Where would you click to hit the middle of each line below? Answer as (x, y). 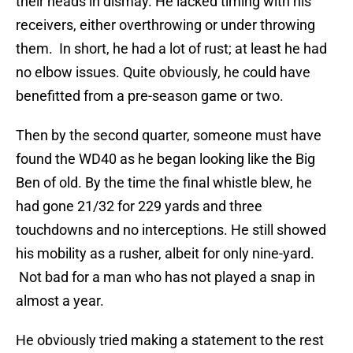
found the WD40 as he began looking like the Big (165, 159)
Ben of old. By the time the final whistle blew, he (164, 183)
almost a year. (60, 301)
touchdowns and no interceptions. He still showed (171, 230)
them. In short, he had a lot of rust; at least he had (171, 49)
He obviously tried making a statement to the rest (170, 340)
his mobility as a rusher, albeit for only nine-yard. (165, 254)
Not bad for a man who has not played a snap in (165, 277)
